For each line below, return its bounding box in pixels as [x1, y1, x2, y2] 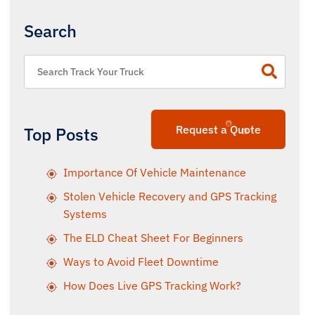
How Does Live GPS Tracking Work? [63, 278, 241, 292]
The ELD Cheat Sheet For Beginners [63, 231, 243, 245]
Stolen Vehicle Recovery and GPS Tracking [63, 189, 276, 203]
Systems [63, 207, 107, 221]
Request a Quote [176, 122, 261, 136]
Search [24, 20, 77, 42]
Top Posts [24, 123, 98, 146]
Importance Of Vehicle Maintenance [63, 165, 246, 179]
